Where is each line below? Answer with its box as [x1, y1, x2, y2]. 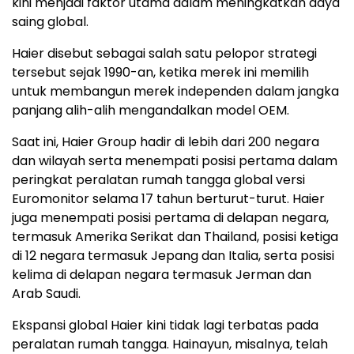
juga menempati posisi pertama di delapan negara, [12, 209, 329, 228]
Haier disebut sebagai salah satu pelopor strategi [12, 44, 317, 63]
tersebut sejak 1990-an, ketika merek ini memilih [12, 63, 309, 82]
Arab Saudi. [12, 284, 81, 303]
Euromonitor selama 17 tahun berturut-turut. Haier [12, 190, 325, 209]
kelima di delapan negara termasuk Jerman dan [12, 265, 311, 284]
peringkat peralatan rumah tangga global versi [12, 171, 305, 190]
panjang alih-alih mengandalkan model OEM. [12, 101, 289, 120]
